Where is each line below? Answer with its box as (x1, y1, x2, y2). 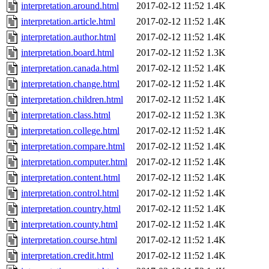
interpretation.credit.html (21, 250, 113, 261)
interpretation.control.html (21, 188, 119, 199)
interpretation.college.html (21, 125, 119, 136)
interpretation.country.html (21, 204, 121, 214)
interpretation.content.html (21, 172, 120, 183)
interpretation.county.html (21, 219, 118, 230)
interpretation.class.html (21, 110, 110, 121)
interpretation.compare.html (21, 141, 125, 152)
